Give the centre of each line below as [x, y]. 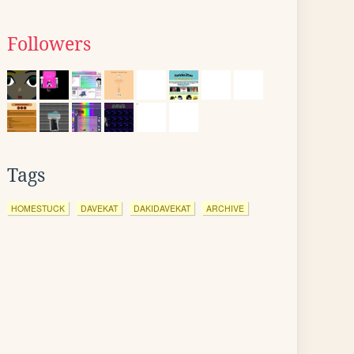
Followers [49, 44]
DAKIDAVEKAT [162, 208]
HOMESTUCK [38, 208]
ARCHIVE [225, 208]
